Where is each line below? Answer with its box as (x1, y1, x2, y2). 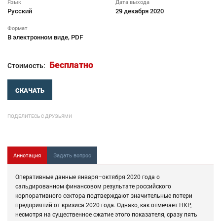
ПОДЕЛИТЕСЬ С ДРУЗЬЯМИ (7, 113, 72, 120)
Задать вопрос (53, 151, 91, 159)
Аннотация (13, 151, 41, 159)
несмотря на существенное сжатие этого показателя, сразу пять (15, 210, 197, 219)
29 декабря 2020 (115, 6, 164, 16)
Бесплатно (49, 60, 93, 71)
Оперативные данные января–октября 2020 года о (15, 173, 160, 181)
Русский (7, 6, 32, 16)
